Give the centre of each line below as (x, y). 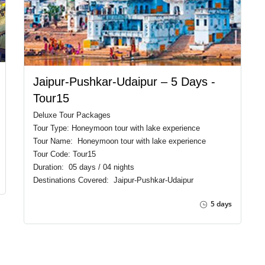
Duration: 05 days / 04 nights (83, 167)
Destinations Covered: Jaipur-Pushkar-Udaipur (113, 180)
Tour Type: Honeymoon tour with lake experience (116, 128)
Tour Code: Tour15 (64, 154)
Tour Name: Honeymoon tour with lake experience (119, 141)
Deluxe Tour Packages (72, 115)
